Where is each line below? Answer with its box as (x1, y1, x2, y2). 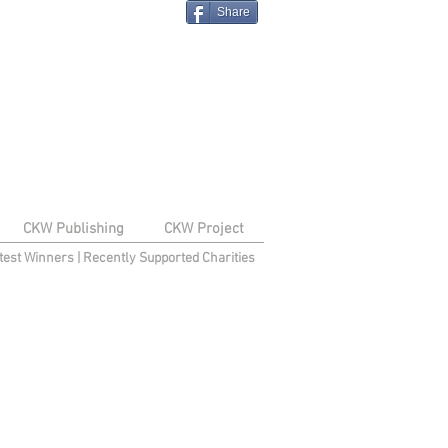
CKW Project (164, 220, 244, 238)
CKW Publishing (22, 220, 124, 238)
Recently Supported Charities (82, 250, 255, 267)
